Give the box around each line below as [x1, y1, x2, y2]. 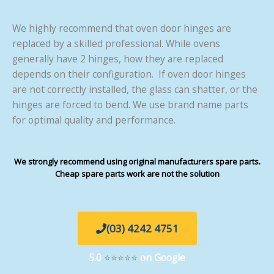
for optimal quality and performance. [12, 113, 176, 127]
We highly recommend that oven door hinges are [12, 21, 231, 35]
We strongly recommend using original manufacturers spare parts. [13, 155, 261, 167]
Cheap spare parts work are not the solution [54, 168, 220, 179]
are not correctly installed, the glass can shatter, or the [12, 82, 257, 96]
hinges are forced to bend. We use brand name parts [12, 97, 248, 111]
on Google [140, 250, 185, 264]
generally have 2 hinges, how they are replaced [12, 51, 223, 65]
